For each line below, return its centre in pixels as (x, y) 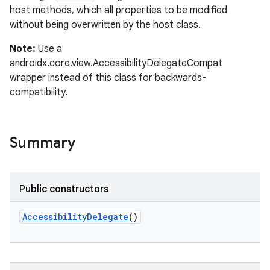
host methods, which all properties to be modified (118, 10)
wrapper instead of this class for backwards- (108, 78)
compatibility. (39, 92)
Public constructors (64, 189)
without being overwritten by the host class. (105, 25)
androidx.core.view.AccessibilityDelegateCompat (116, 63)
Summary (42, 143)
